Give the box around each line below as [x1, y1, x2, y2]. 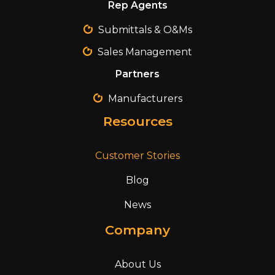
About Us [114, 258, 161, 270]
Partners [115, 68, 160, 80]
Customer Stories [95, 149, 180, 161]
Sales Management [98, 45, 192, 58]
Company [105, 222, 170, 238]
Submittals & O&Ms [98, 23, 192, 36]
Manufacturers [107, 92, 182, 104]
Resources [103, 113, 172, 129]
